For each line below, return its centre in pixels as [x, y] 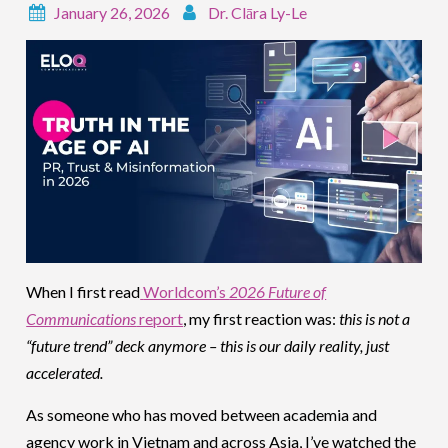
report [160, 318]
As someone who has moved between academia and [202, 414]
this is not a [375, 318]
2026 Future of [278, 291]
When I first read [83, 291]
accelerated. [65, 372]
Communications [81, 318]
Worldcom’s [186, 291]
